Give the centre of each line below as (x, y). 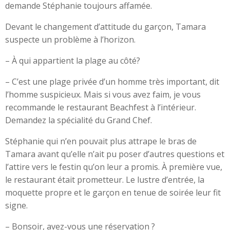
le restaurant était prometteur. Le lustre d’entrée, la (105, 180)
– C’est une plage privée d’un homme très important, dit (112, 82)
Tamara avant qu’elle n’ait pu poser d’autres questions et (115, 154)
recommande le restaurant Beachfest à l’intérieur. (101, 107)
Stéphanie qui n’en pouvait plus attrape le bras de (101, 141)
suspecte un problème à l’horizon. (70, 40)
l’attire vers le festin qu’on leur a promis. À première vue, (114, 167)
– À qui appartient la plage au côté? (73, 61)
